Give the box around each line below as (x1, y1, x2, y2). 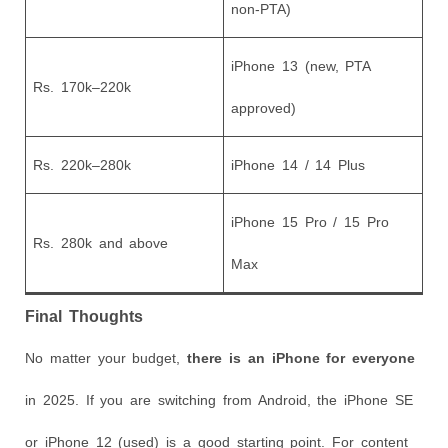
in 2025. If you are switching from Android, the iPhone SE (25, 391, 413, 408)
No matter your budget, (25, 349, 188, 366)
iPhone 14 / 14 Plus (231, 156, 366, 173)
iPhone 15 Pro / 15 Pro (231, 213, 390, 230)
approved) (231, 99, 296, 116)
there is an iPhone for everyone (187, 349, 416, 366)
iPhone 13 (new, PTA (231, 57, 372, 74)
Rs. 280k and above (33, 234, 169, 251)
